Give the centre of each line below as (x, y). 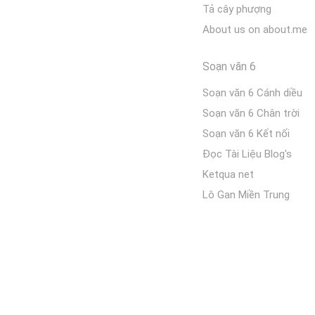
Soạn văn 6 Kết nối (246, 134)
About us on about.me (255, 30)
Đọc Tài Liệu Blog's (247, 154)
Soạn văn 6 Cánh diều (252, 93)
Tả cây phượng (237, 9)
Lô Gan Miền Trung (246, 195)
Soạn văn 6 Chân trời (251, 113)
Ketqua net (228, 174)
